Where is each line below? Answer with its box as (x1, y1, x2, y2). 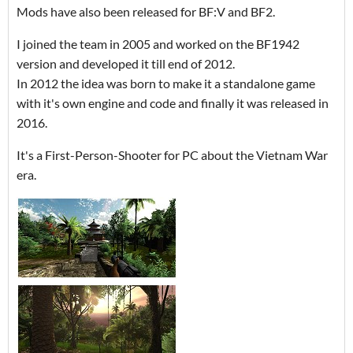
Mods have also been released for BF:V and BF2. (17, 3, 275, 19)
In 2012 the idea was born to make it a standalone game (17, 75, 315, 91)
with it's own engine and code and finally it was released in (17, 95, 329, 110)
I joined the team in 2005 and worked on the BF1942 (17, 35, 299, 51)
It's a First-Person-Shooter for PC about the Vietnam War (17, 147, 328, 162)
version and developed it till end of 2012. (17, 55, 235, 71)
